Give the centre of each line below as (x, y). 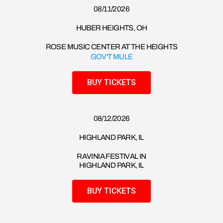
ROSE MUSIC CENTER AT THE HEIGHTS (111, 47)
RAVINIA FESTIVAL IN (111, 157)
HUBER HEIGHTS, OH (111, 28)
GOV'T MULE (111, 56)
